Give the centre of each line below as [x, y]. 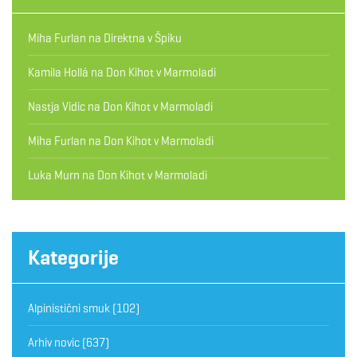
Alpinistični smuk [69, 308]
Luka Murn [54, 175]
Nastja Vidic [57, 106]
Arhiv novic [54, 342]
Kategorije [73, 257]
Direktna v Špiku [143, 38]
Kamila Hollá [58, 72]
